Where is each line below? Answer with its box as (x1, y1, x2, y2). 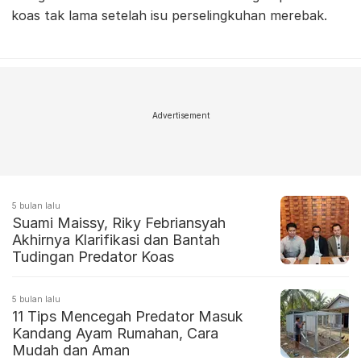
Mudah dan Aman (12, 342, 130, 359)
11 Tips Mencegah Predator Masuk (12, 308, 243, 326)
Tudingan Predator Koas (12, 248, 174, 266)
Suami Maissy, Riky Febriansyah (12, 214, 226, 232)
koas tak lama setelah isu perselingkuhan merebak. (11, 7, 327, 24)
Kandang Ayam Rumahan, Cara (12, 325, 218, 342)
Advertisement (151, 110, 210, 121)
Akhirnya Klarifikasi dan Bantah (12, 231, 220, 249)
